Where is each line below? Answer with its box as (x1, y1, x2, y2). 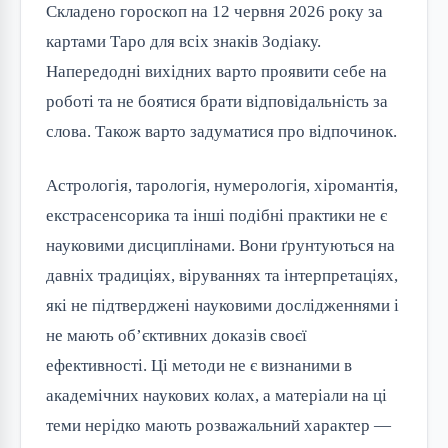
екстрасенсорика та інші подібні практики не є (46, 205, 387, 225)
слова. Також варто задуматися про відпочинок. (46, 121, 397, 141)
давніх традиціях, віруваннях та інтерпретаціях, (46, 265, 398, 285)
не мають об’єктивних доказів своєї (46, 325, 307, 345)
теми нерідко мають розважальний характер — (46, 415, 391, 435)
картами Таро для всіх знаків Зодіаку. (46, 31, 321, 51)
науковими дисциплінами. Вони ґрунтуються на (46, 235, 395, 255)
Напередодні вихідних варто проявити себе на (46, 61, 387, 81)
